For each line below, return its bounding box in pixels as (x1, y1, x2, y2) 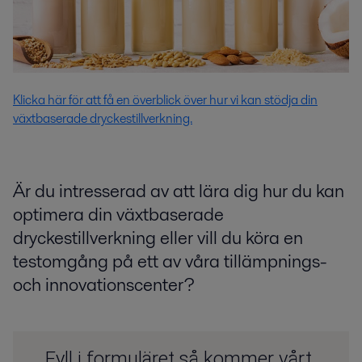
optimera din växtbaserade (13, 200, 224, 227)
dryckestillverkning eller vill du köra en (13, 224, 303, 250)
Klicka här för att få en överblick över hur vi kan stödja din (13, 90, 318, 109)
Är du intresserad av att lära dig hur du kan (13, 177, 344, 204)
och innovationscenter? (13, 271, 203, 297)
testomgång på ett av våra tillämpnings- (13, 247, 327, 274)
